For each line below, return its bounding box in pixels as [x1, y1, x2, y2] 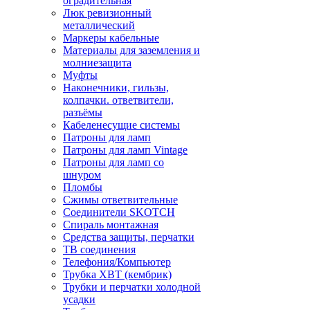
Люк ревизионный [63, 7, 152, 19]
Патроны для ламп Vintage [63, 144, 188, 156]
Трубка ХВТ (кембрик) [63, 268, 172, 281]
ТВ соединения [63, 244, 136, 256]
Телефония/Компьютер [63, 256, 171, 268]
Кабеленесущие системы [63, 119, 180, 131]
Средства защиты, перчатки [63, 231, 194, 244]
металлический [63, 19, 135, 32]
